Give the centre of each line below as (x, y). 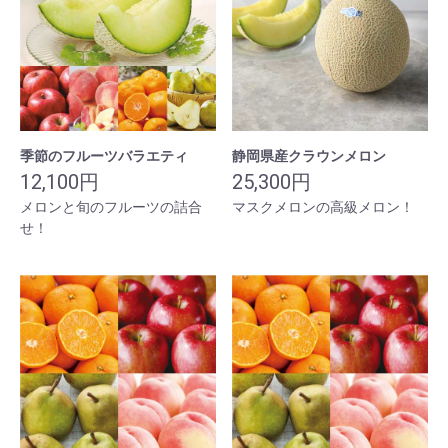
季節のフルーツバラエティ (104, 156)
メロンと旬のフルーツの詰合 (111, 207)
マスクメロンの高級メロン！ (323, 207)
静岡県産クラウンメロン (309, 156)
